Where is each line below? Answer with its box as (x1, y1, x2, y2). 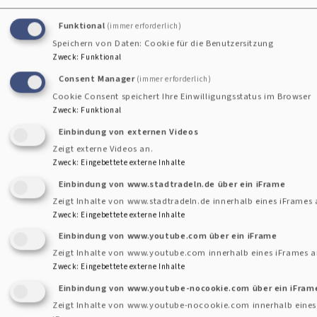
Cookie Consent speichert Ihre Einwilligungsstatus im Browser (52, 90, 311, 103)
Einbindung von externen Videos (59, 125, 199, 138)
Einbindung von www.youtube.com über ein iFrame (59, 229, 277, 242)
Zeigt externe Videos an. (52, 142, 154, 155)
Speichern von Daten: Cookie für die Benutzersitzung (52, 37, 274, 50)
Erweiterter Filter (26, 170, 137, 188)
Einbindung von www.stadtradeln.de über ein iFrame (59, 177, 286, 190)
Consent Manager (59, 72, 135, 85)
